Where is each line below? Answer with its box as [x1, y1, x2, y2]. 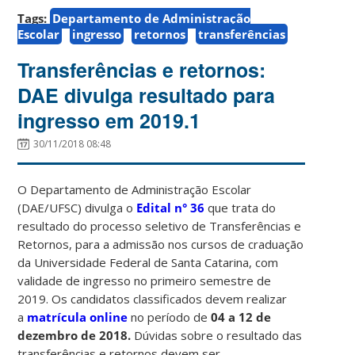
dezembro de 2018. [17, 326, 135, 343]
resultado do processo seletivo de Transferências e [17, 217, 302, 234]
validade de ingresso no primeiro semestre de [17, 272, 272, 288]
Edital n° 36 [136, 199, 205, 216]
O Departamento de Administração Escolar [17, 181, 252, 197]
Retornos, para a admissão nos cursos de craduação [17, 235, 304, 252]
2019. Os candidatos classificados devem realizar [17, 290, 288, 307]
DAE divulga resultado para [17, 80, 276, 109]
